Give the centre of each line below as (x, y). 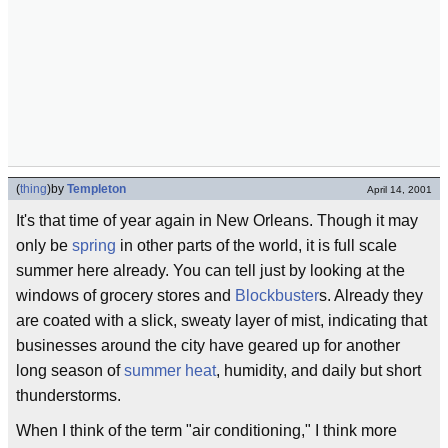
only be (44, 245)
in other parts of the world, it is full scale (256, 245)
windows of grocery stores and (125, 295)
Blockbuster (277, 295)
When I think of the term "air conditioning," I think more (206, 430)
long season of (70, 370)
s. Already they (371, 295)
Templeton (96, 189)
